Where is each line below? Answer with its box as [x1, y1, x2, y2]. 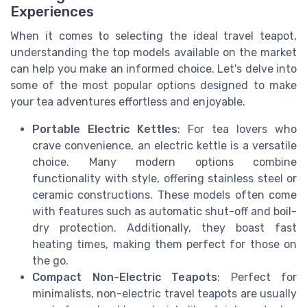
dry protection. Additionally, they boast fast [32, 221, 297, 234]
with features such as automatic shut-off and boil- [32, 204, 297, 218]
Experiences [10, 3, 94, 20]
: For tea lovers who [177, 122, 297, 136]
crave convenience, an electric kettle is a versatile [32, 138, 297, 152]
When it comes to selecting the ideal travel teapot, [10, 29, 297, 42]
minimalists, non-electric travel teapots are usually [32, 286, 297, 300]
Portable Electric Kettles [32, 122, 177, 136]
